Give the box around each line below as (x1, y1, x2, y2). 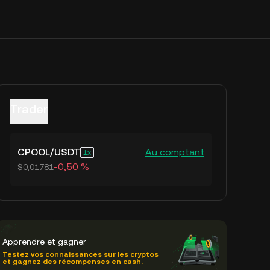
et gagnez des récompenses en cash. (2, 257, 143, 266)
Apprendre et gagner (2, 236, 86, 246)
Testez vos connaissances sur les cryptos (2, 250, 159, 259)
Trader (10, 102, 48, 116)
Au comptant (145, 146, 204, 158)
